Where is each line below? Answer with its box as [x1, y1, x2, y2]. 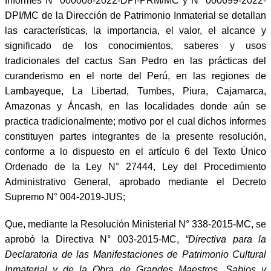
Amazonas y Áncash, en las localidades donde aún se [5, 100, 266, 111]
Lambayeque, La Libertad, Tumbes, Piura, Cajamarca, [5, 85, 266, 96]
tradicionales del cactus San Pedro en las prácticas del [5, 55, 266, 66]
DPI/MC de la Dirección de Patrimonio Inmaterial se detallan [5, 10, 266, 21]
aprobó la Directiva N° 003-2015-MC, [5, 233, 186, 244]
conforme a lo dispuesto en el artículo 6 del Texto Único [5, 146, 266, 157]
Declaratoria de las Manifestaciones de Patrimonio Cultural [5, 249, 266, 260]
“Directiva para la [185, 233, 267, 244]
